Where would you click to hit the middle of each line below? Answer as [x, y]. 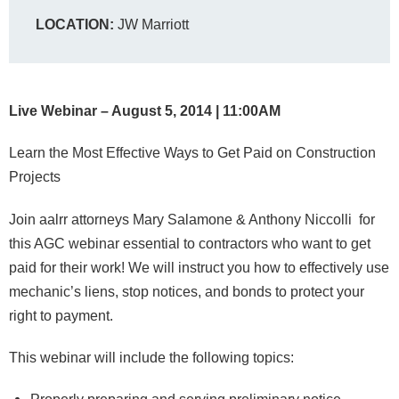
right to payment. [61, 315]
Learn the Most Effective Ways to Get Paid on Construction [192, 153]
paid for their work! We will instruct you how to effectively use [199, 267]
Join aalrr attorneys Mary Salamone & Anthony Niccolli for [192, 219]
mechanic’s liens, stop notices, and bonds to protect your [187, 291]
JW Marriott [153, 24]
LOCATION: [77, 24]
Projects [35, 177]
